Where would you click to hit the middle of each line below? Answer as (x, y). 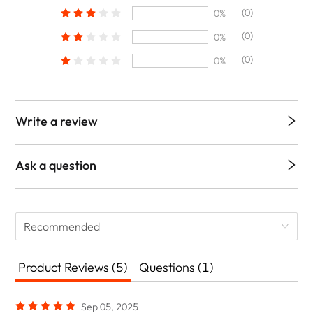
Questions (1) (177, 267)
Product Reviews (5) (73, 267)
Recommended (62, 226)
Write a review (57, 121)
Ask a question (56, 165)
